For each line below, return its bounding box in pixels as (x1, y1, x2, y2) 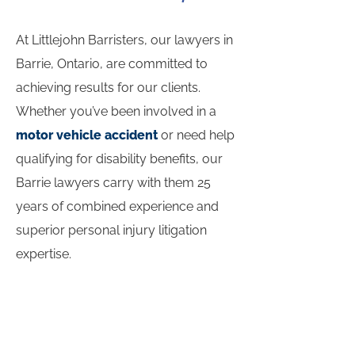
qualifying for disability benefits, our (16, 151, 223, 166)
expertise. (16, 246, 71, 261)
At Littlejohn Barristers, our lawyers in (16, 32, 233, 48)
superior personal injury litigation (16, 223, 207, 238)
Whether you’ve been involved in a (16, 104, 216, 119)
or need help (158, 128, 235, 143)
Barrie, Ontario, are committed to (16, 56, 208, 71)
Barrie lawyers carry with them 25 (16, 175, 211, 190)
